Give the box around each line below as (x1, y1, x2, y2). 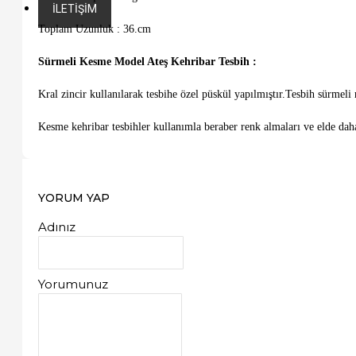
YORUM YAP (38, 190, 110, 205)
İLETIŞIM (52, 2, 97, 15)
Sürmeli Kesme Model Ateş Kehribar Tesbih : (38, 56, 257, 68)
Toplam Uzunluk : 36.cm (38, 23, 151, 35)
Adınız (38, 219, 75, 234)
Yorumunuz (38, 276, 108, 292)
